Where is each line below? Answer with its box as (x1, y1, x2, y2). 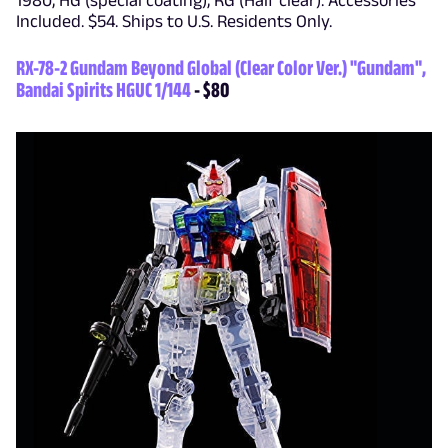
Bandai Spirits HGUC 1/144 (16, 77, 191, 101)
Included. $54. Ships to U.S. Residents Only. (16, 11, 332, 31)
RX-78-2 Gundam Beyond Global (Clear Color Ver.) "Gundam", (16, 55, 426, 79)
